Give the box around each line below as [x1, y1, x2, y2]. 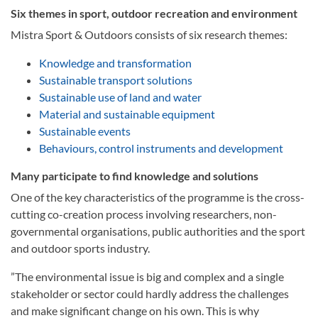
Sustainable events [39, 124, 131, 138]
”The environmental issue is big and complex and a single [11, 270, 284, 283]
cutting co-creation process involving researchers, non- [11, 207, 277, 221]
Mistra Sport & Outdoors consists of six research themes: [11, 28, 287, 41]
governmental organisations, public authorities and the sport [11, 224, 305, 238]
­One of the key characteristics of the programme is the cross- [11, 190, 305, 204]
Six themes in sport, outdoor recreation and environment [11, 6, 297, 20]
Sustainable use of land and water [39, 90, 202, 104]
